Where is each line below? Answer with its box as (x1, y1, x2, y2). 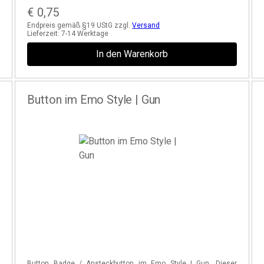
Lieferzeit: (27, 29, 62, 38)
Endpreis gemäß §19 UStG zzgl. (27, 21, 133, 29)
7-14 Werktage (61, 29, 109, 38)
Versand (132, 21, 160, 29)
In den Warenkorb (95, 48, 168, 60)
